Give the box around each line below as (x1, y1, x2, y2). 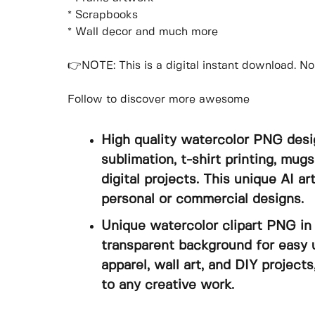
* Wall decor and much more (67, 27, 218, 38)
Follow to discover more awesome (67, 94, 250, 105)
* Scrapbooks (67, 10, 138, 21)
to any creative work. (101, 278, 234, 292)
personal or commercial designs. (101, 193, 304, 207)
